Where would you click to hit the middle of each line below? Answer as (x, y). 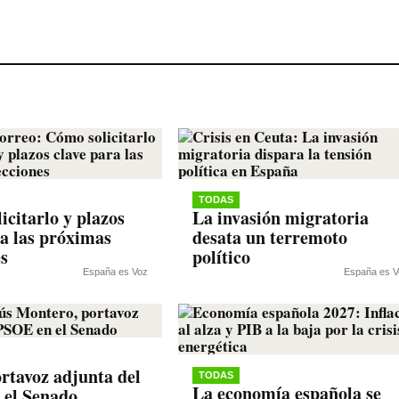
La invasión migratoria (281, 218)
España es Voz (115, 272)
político (221, 257)
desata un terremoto (270, 238)
